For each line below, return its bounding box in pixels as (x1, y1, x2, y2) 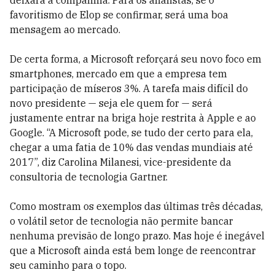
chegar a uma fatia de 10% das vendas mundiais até (10, 141, 253, 153)
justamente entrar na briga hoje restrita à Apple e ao (10, 112, 256, 124)
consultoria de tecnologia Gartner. (10, 171, 168, 183)
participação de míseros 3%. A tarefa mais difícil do (10, 82, 248, 95)
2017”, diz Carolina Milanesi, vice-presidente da (10, 156, 231, 168)
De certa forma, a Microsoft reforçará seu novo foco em (10, 53, 261, 65)
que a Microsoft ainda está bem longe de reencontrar (10, 244, 256, 257)
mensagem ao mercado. (10, 23, 120, 36)
